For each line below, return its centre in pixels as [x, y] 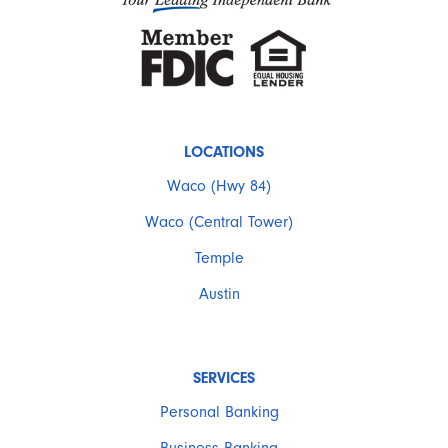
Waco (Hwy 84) [219, 186]
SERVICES [224, 378]
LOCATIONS [224, 152]
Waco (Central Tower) [219, 222]
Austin [219, 294]
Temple [219, 258]
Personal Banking [219, 412]
